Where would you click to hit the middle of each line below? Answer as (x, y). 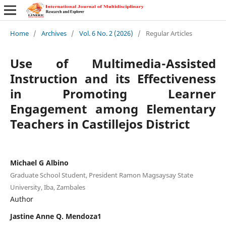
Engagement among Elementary (113, 108)
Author (21, 199)
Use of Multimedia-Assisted (113, 63)
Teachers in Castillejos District (100, 124)
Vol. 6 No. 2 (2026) (106, 33)
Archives (54, 33)
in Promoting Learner (113, 93)
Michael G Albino (39, 162)
